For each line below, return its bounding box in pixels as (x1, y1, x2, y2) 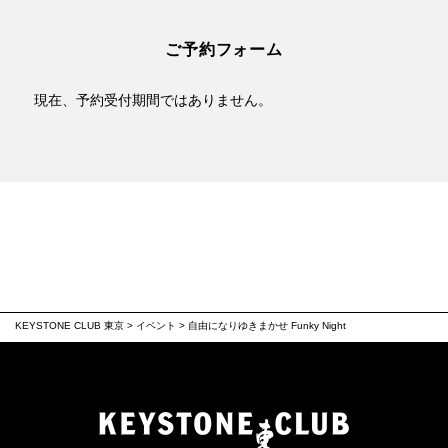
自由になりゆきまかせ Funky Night (188, 320, 346, 331)
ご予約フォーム (165, 39, 283, 59)
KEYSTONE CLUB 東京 (15, 320, 124, 331)
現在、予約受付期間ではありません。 (33, 92, 272, 108)
